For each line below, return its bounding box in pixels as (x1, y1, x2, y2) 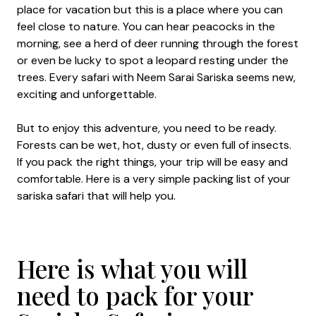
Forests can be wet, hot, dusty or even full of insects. (17, 138, 291, 152)
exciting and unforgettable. (17, 87, 159, 102)
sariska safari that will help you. (17, 188, 178, 203)
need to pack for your (17, 279, 253, 312)
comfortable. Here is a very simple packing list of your (17, 171, 291, 186)
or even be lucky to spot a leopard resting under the (17, 53, 288, 68)
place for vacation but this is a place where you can (17, 2, 283, 17)
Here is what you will (17, 252, 248, 285)
